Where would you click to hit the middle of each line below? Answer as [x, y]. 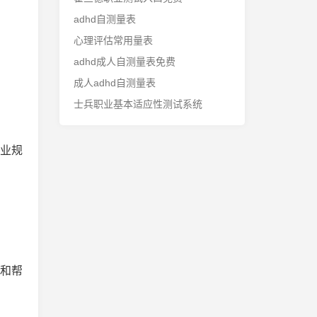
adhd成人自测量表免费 [124, 62]
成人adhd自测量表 [114, 83]
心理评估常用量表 [113, 40]
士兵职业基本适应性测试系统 [138, 104]
